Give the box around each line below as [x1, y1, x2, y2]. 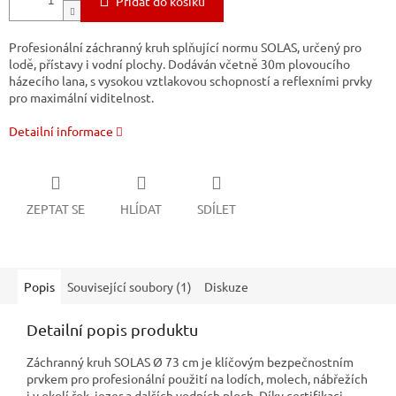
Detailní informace [9, 123, 113, 140]
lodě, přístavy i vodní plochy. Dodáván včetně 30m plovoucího [9, 56, 350, 72]
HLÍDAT [120, 200, 162, 217]
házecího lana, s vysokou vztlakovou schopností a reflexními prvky [9, 72, 372, 89]
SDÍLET [197, 200, 236, 217]
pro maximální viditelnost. [9, 89, 154, 106]
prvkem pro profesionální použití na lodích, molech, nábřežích [27, 369, 368, 386]
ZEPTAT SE [27, 200, 85, 217]
